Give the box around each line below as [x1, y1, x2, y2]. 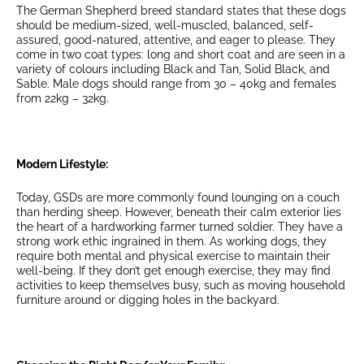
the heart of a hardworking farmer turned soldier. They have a [16, 219, 343, 233]
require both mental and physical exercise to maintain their [16, 249, 330, 262]
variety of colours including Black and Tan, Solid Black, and [16, 62, 330, 76]
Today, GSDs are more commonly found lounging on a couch [16, 190, 340, 204]
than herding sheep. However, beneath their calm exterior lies [16, 205, 341, 219]
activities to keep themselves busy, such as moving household [16, 278, 345, 292]
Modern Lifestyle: [16, 158, 108, 171]
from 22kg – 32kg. [16, 91, 109, 105]
